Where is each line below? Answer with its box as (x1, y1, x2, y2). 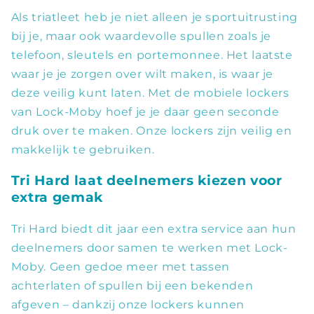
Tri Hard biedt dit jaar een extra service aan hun (11, 221, 296, 235)
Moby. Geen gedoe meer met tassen (11, 259, 230, 273)
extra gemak (11, 189, 104, 205)
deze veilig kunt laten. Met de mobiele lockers (11, 86, 289, 100)
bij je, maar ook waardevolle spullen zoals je (11, 29, 272, 43)
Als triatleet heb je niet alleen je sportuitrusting (11, 11, 298, 25)
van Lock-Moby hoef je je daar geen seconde (11, 105, 280, 119)
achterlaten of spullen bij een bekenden (11, 278, 254, 292)
